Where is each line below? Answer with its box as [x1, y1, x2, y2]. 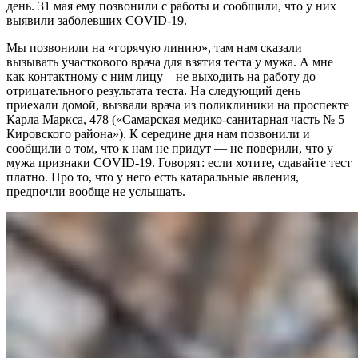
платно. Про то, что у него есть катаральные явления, [6, 170, 299, 185]
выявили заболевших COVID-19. [6, 14, 187, 28]
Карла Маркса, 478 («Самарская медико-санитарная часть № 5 [6, 113, 344, 127]
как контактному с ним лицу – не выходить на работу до [6, 70, 316, 84]
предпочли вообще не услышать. [6, 185, 185, 199]
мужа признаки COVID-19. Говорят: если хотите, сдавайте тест [6, 156, 352, 170]
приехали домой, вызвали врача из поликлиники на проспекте [6, 98, 349, 113]
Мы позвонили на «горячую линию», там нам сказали [6, 41, 302, 55]
